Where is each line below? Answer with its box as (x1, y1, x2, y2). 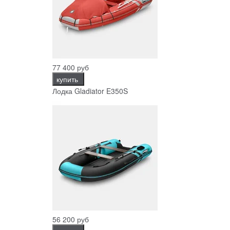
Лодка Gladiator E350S (52, 85, 128, 96)
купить (56, 73, 80, 84)
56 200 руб (52, 214, 89, 224)
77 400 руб (52, 62, 89, 72)
